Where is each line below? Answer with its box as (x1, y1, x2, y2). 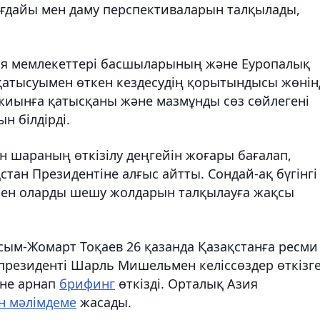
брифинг (59, 274, 115, 292)
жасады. (76, 293, 131, 311)
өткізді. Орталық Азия (115, 274, 258, 292)
